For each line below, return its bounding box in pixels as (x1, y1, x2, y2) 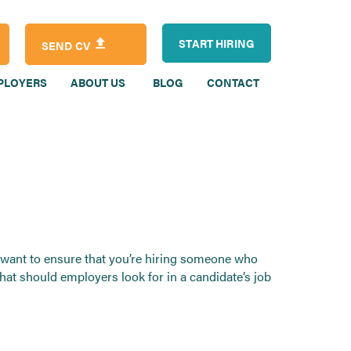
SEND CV (42, 38, 93, 53)
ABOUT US (71, 74, 128, 90)
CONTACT (207, 74, 259, 90)
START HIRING (179, 35, 255, 51)
